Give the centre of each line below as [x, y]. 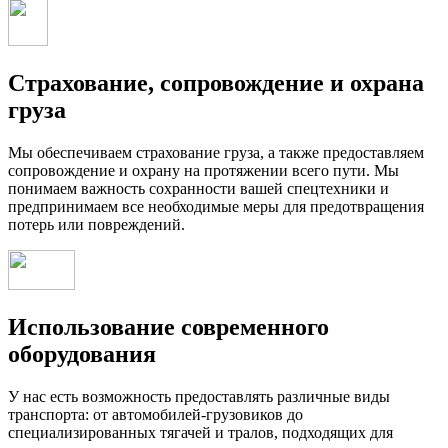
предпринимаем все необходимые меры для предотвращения [216, 206]
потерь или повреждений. [96, 224]
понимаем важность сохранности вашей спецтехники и [198, 188]
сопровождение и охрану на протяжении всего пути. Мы [203, 170]
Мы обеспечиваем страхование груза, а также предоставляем [216, 152]
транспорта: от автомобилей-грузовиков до [155, 414]
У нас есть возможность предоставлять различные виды [199, 396]
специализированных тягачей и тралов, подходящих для [200, 432]
